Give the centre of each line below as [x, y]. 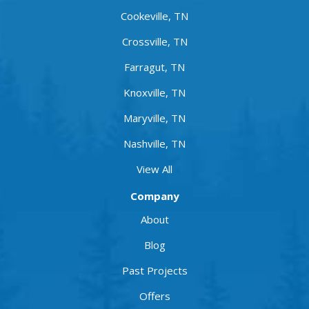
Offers [154, 296]
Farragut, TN [154, 67]
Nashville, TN [154, 143]
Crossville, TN [154, 41]
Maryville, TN [154, 118]
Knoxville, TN [154, 92]
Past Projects [154, 270]
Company [154, 196]
